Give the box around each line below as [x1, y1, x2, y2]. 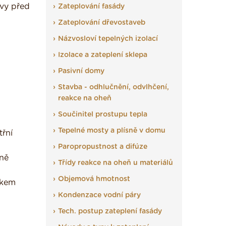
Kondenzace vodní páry [58, 192, 141, 199]
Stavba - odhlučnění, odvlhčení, [58, 84, 169, 91]
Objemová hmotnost [58, 176, 130, 183]
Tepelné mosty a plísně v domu [58, 127, 165, 134]
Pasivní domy [58, 68, 104, 75]
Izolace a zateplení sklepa [58, 51, 147, 59]
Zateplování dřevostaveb [58, 19, 145, 26]
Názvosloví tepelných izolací [58, 35, 158, 42]
